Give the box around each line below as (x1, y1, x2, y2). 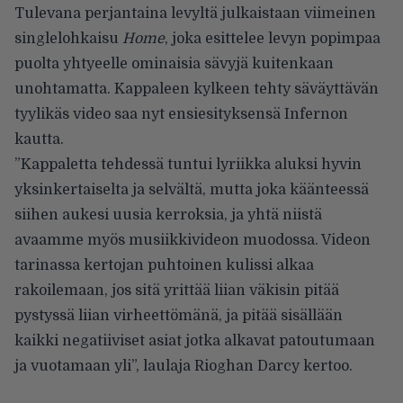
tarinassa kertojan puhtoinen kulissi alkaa (14, 257, 314, 274)
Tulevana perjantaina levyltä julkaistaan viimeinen (14, 5, 376, 22)
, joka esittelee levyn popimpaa (165, 31, 381, 48)
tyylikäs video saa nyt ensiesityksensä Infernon (14, 106, 348, 123)
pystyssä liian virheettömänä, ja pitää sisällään (14, 308, 343, 325)
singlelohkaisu (14, 31, 122, 48)
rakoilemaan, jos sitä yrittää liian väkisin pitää (14, 282, 339, 300)
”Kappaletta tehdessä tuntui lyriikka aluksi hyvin (14, 157, 362, 174)
